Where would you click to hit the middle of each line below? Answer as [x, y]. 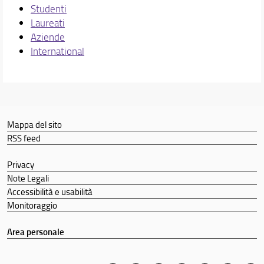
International [57, 51]
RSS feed [24, 138]
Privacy [20, 164]
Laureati [47, 23]
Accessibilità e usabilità [49, 192]
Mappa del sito [34, 124]
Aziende [47, 37]
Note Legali [28, 178]
